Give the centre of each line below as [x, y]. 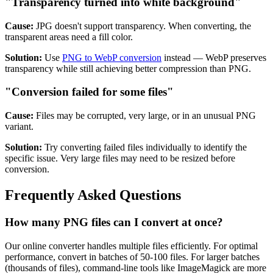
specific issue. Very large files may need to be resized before [120, 158]
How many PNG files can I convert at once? [114, 222]
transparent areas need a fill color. [69, 37]
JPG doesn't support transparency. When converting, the [142, 26]
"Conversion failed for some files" [89, 92]
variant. [19, 127]
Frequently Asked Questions [93, 195]
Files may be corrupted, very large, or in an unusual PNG [145, 116]
